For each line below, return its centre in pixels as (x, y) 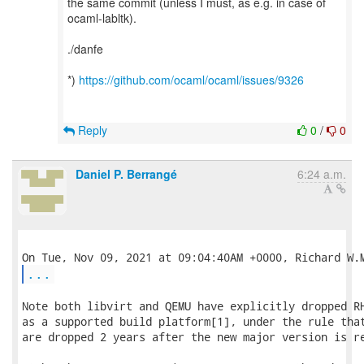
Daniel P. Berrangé (126, 174)
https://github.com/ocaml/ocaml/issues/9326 (191, 80)
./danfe (85, 49)
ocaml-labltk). (102, 18)
